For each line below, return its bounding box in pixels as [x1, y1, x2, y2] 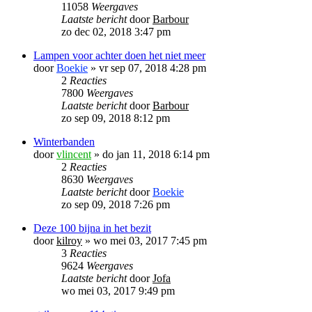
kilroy [56, 234, 82, 247]
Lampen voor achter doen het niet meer [33, 49, 205, 61]
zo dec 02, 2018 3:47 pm [61, 25, 171, 38]
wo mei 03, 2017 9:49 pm [61, 284, 175, 297]
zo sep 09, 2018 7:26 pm [61, 198, 170, 210]
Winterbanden [33, 135, 95, 148]
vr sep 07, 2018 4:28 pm [99, 61, 206, 74]
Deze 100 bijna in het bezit [33, 221, 151, 234]
